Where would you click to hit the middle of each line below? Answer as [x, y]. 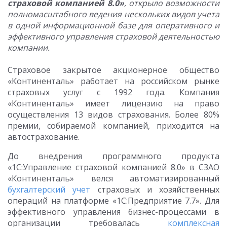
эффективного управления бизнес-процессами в [113, 212]
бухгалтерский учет [49, 190]
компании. [29, 48]
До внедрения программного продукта [113, 156]
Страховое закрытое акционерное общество [113, 70]
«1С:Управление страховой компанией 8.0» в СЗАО [113, 167]
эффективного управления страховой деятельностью [113, 36]
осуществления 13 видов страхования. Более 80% [113, 115]
